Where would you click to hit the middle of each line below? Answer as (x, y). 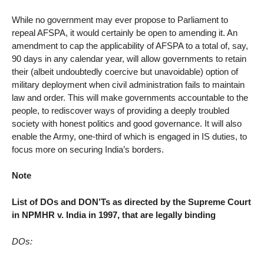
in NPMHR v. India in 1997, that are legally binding (114, 215)
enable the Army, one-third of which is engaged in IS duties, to (129, 136)
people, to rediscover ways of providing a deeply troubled (121, 110)
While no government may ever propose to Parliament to (120, 19)
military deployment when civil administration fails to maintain (128, 84)
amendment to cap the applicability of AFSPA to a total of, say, (130, 45)
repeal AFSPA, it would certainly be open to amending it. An (125, 32)
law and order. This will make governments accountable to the (130, 97)
